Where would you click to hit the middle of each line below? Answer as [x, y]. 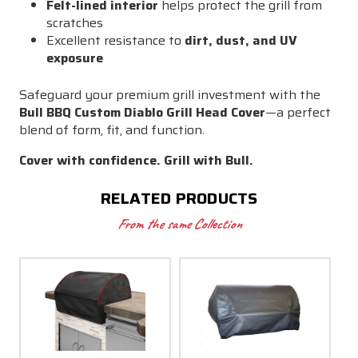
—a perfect [298, 112]
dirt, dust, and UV [241, 40]
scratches [75, 22]
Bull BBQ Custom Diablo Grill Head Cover [142, 112]
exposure [75, 58]
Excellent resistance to [116, 40]
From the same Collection [179, 223]
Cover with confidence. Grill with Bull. [136, 160]
